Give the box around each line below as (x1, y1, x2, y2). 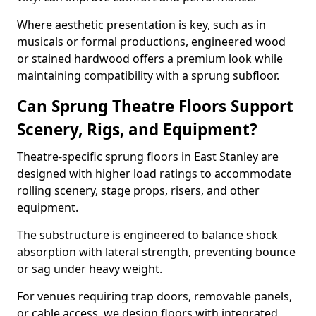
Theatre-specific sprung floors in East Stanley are (17, 149, 279, 164)
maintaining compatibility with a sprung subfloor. (17, 68, 279, 83)
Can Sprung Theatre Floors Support (17, 95, 293, 117)
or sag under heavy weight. (17, 261, 162, 276)
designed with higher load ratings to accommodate (17, 166, 291, 181)
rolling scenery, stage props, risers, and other (17, 183, 260, 198)
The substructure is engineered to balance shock (17, 227, 278, 243)
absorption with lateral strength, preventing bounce (17, 244, 296, 260)
